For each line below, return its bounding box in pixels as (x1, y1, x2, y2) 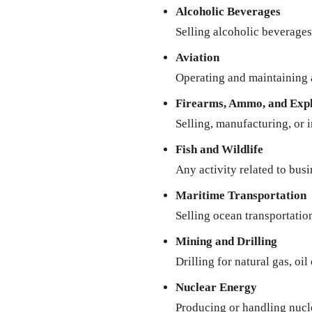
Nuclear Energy (175, 281, 257, 295)
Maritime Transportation (175, 189, 306, 203)
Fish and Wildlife (175, 143, 263, 157)
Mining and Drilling (175, 235, 277, 249)
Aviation (175, 51, 219, 65)
